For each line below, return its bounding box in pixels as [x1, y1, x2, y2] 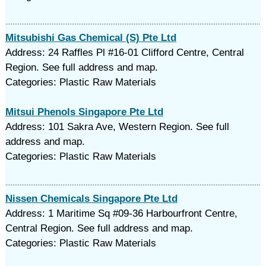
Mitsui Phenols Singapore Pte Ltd [5, 106, 163, 118]
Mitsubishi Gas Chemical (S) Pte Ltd [5, 32, 176, 43]
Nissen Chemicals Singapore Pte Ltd [5, 193, 178, 204]
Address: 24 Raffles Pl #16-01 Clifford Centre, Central [5, 47, 244, 58]
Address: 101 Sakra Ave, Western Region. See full [5, 121, 229, 132]
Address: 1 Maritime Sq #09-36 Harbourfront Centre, [5, 208, 237, 219]
